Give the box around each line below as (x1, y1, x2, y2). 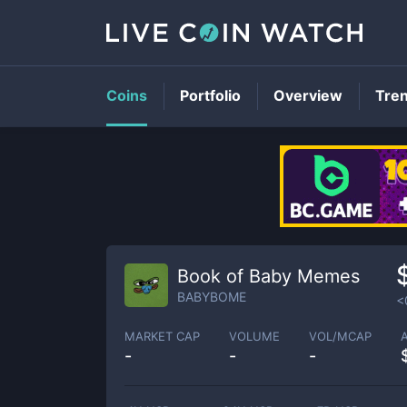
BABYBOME (177, 288, 246, 304)
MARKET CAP (124, 328, 200, 343)
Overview (273, 86, 342, 104)
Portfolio (180, 86, 241, 104)
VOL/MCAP (309, 328, 372, 343)
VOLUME (229, 328, 280, 343)
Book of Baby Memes (177, 264, 360, 287)
